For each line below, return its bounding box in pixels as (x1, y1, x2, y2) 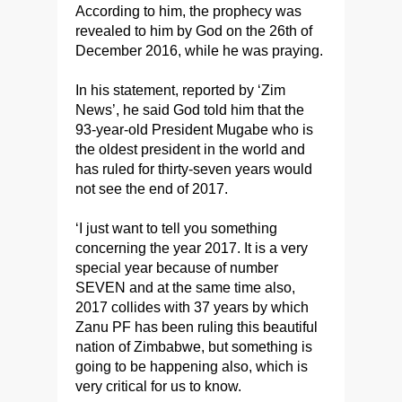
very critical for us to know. (75, 379, 241, 395)
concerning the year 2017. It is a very (75, 240, 308, 257)
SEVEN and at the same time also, (75, 280, 295, 296)
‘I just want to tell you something (75, 221, 277, 237)
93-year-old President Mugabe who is (75, 122, 313, 138)
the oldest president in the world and (75, 142, 305, 158)
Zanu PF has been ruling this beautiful (75, 319, 318, 336)
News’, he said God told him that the (75, 102, 304, 118)
